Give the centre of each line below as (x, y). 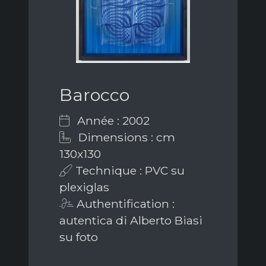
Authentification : (124, 204)
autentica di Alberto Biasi (131, 221)
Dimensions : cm (125, 137)
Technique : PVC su (129, 171)
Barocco (94, 95)
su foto (79, 237)
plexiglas (84, 187)
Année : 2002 (112, 121)
